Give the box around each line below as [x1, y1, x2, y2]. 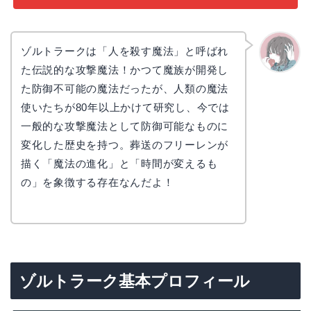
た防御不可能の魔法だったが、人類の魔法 [20, 82, 229, 94]
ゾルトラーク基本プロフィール [19, 272, 250, 291]
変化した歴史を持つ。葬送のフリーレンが [20, 138, 229, 151]
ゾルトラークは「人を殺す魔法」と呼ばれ [20, 44, 229, 57]
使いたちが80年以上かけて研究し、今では [20, 101, 230, 113]
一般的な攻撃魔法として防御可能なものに [20, 119, 229, 132]
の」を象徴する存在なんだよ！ [20, 176, 174, 188]
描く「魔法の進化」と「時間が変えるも [20, 157, 218, 169]
